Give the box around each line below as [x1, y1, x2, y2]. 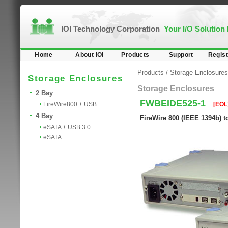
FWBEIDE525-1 [140, 98, 208, 108]
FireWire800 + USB [43, 101, 97, 108]
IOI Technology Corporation [61, 24, 164, 33]
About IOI [75, 51, 104, 59]
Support [169, 51, 193, 59]
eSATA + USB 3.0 [43, 124, 91, 131]
